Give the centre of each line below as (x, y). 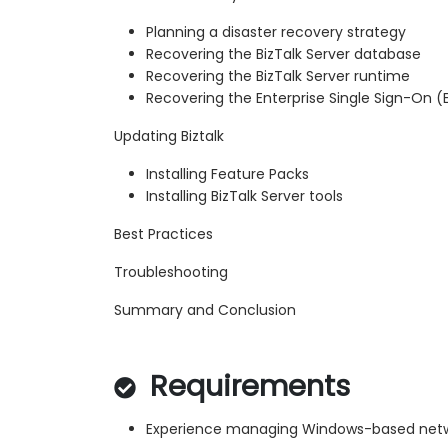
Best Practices (163, 233)
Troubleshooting (171, 271)
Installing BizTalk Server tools (244, 195)
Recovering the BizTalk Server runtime (278, 75)
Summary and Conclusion (205, 309)
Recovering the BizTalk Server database (283, 53)
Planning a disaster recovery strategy (276, 31)
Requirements (246, 385)
